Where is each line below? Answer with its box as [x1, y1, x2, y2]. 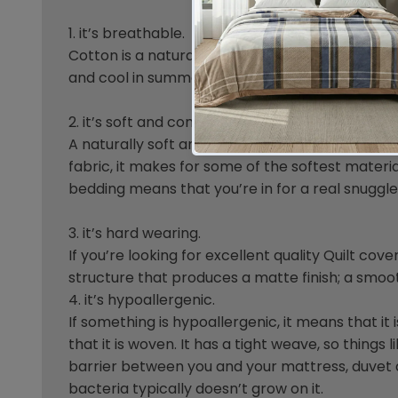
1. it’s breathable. [68, 23, 186, 44]
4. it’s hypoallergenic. [68, 290, 216, 311]
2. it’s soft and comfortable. [68, 112, 260, 133]
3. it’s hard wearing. [68, 223, 202, 244]
